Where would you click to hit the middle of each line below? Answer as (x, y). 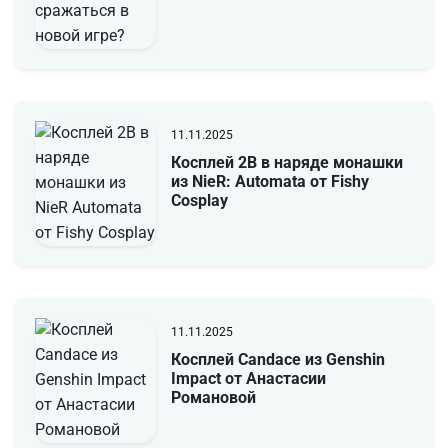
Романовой (213, 397)
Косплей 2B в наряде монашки (286, 162)
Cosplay (199, 200)
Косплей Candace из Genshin (277, 359)
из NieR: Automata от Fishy (269, 181)
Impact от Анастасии (248, 378)
